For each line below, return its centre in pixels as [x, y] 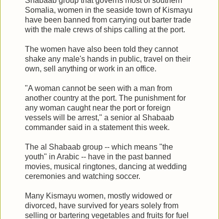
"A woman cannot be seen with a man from [99, 88]
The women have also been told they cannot [101, 49]
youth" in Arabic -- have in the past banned [98, 156]
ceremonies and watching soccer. [83, 176]
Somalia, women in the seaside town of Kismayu [109, 10]
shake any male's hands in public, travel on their [108, 59]
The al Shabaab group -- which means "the [99, 147]
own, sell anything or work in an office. [91, 68]
